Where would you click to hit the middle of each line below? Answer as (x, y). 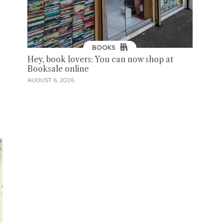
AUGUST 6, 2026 (51, 80)
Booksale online (58, 69)
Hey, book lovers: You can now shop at (100, 60)
